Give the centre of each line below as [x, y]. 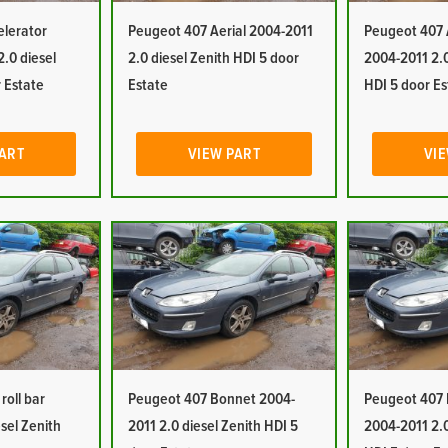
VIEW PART [224, 154]
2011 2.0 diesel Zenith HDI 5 [213, 426]
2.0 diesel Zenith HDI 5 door [214, 58]
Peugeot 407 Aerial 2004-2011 [221, 31]
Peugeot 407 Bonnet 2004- [212, 399]
